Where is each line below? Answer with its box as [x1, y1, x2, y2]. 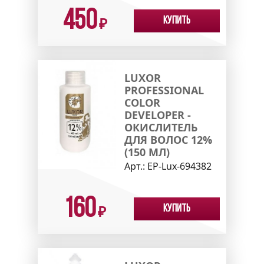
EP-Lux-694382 [147, 160, 212, 173]
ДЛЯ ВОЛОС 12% [124, 133, 212, 147]
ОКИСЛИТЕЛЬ [124, 120, 197, 135]
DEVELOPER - [124, 108, 191, 123]
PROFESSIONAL [124, 83, 204, 98]
